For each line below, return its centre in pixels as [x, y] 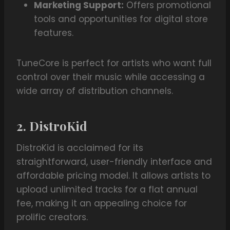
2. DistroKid [52, 126]
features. [54, 33]
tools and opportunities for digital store [121, 19]
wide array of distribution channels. [95, 91]
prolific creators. [52, 217]
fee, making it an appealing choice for [102, 204]
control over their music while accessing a [111, 77]
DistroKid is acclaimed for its [80, 148]
